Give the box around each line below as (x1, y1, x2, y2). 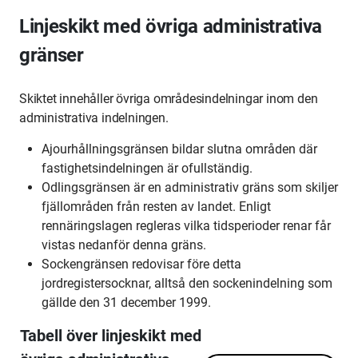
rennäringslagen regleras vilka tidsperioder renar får (42, 218, 331, 233)
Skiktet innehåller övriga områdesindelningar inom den (19, 91, 318, 106)
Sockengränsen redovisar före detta (42, 257, 241, 272)
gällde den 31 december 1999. (42, 295, 211, 310)
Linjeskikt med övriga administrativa (19, 15, 323, 38)
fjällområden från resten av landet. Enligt (42, 199, 271, 214)
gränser (19, 44, 84, 66)
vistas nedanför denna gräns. (42, 237, 206, 253)
